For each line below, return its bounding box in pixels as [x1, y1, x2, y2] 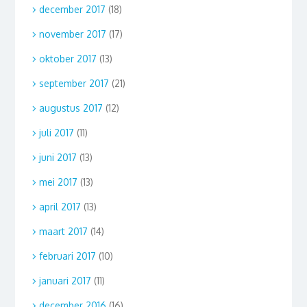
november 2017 [38, 27, 106, 40]
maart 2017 [38, 225, 88, 237]
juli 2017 [38, 126, 74, 138]
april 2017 [38, 200, 81, 212]
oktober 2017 [38, 52, 97, 64]
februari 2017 [38, 249, 96, 262]
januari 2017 [38, 274, 91, 286]
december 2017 [38, 3, 106, 15]
